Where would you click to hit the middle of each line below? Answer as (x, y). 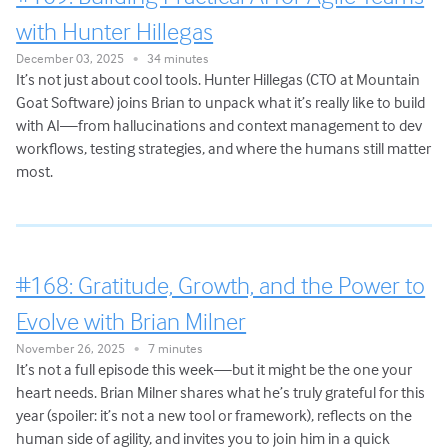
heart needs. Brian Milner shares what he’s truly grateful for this (221, 392)
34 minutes (173, 58)
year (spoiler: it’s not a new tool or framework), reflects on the (214, 415)
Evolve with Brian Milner (131, 321)
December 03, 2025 (75, 58)
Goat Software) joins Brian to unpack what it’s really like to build (221, 102)
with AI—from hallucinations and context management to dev (219, 125)
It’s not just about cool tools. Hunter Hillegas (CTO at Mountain (218, 79)
